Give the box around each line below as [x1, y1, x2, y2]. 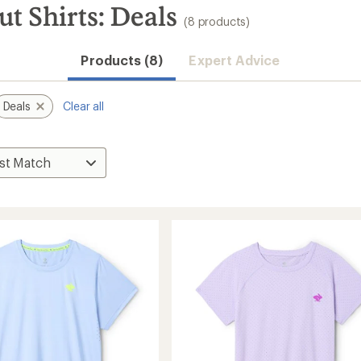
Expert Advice [189, 52, 280, 68]
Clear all [63, 99, 104, 113]
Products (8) [81, 52, 164, 68]
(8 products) [184, 15, 251, 28]
